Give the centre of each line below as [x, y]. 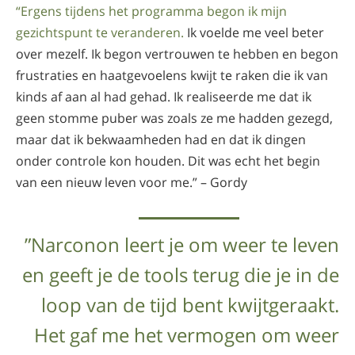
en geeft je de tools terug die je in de [181, 274]
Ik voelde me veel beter [254, 32]
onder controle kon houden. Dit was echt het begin [168, 160]
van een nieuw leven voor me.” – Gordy [132, 182]
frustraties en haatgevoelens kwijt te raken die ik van [172, 75]
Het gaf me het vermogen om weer [187, 334]
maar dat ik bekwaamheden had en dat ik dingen [161, 139]
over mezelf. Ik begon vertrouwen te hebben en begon [177, 53]
